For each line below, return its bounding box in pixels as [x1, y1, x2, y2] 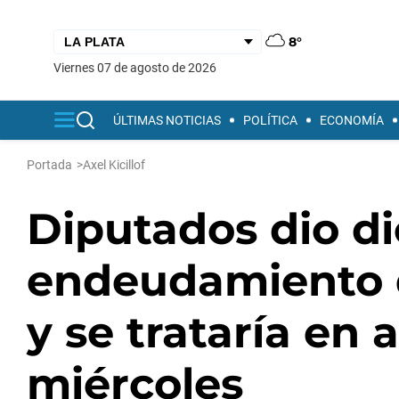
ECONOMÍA [320, 113, 384, 127]
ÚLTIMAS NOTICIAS [113, 113, 221, 127]
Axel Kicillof [83, 158, 145, 172]
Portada [27, 158, 72, 172]
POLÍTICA [243, 113, 297, 127]
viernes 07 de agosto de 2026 [61, 60, 216, 75]
